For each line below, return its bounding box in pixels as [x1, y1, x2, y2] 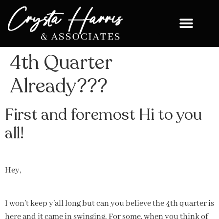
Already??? [10, 73, 108, 99]
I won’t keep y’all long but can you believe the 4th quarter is [5, 198, 214, 209]
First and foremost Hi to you [5, 104, 202, 126]
